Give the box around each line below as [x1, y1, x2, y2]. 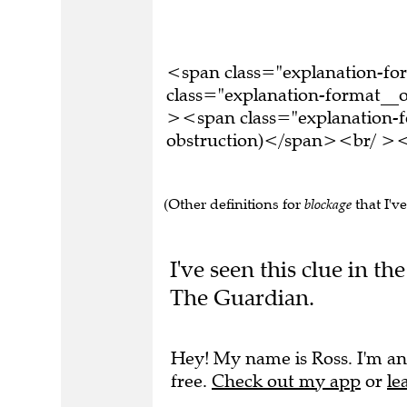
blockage [304, 195, 352, 213]
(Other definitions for [164, 195, 304, 213]
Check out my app [212, 369, 361, 392]
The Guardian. [169, 283, 314, 312]
